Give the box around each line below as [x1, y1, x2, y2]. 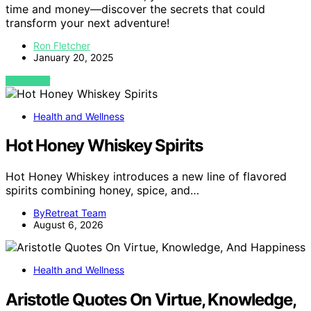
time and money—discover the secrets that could [6, 1, 265, 16]
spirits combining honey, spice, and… [6, 183, 199, 198]
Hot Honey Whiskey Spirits [6, 135, 203, 156]
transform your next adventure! [6, 15, 169, 30]
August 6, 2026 [33, 219, 103, 231]
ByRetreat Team [33, 207, 106, 219]
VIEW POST [6, 75, 51, 86]
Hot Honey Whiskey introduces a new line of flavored [6, 169, 287, 184]
